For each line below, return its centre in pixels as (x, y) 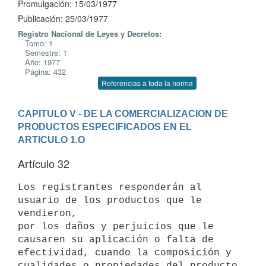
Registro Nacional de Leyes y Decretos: (90, 34)
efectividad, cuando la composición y (125, 253)
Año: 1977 (39, 62)
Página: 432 (42, 72)
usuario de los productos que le (110, 200)
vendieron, (47, 213)
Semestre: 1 (42, 53)
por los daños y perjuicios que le (116, 227)
